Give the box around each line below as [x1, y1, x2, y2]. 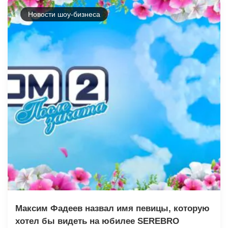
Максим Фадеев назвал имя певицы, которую [15, 203, 210, 213]
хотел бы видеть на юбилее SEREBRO [15, 216, 179, 226]
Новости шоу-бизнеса [28, 10, 100, 18]
